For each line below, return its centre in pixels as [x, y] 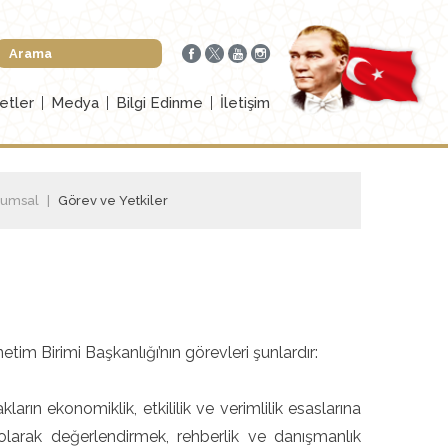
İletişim [245, 103]
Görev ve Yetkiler [113, 200]
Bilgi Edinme [159, 103]
